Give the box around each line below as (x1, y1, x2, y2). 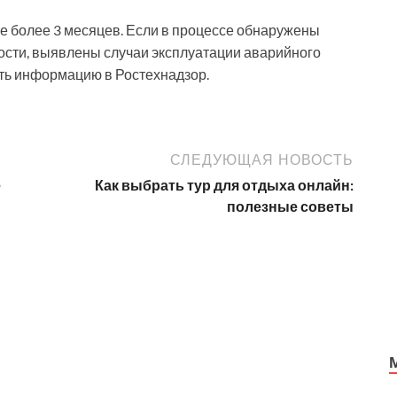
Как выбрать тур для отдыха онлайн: (95, 175, 354, 193)
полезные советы (227, 197, 354, 214)
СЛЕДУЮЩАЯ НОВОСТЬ (170, 151, 354, 167)
